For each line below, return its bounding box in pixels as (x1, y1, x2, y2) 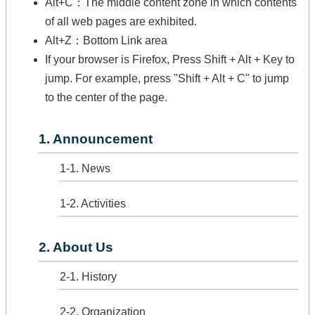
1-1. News (60, 162, 110, 174)
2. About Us (39, 240, 113, 255)
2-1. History (60, 271, 117, 283)
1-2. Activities (60, 198, 126, 210)
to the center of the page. (45, 91, 167, 103)
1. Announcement (39, 131, 153, 146)
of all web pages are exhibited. (45, 15, 197, 27)
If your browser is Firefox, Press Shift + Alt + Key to (45, 53, 295, 65)
